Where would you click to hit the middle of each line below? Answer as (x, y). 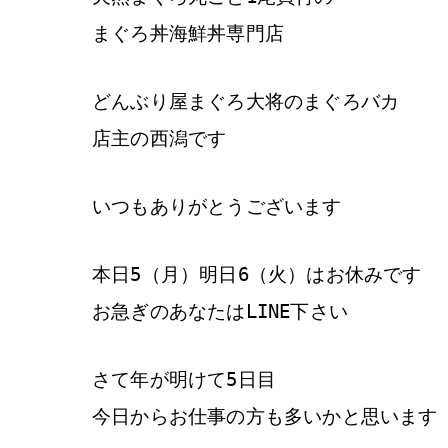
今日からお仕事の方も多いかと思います (265, 416)
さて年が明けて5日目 (184, 379)
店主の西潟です (159, 138)
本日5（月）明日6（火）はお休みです (257, 274)
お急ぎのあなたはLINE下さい (220, 311)
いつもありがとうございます (217, 206)
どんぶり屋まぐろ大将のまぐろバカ (255, 101)
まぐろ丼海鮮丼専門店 (188, 33)
